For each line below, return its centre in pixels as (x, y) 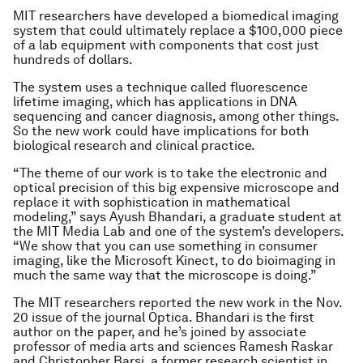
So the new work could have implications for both (161, 131)
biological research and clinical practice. (134, 145)
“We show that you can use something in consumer (165, 246)
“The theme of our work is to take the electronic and (170, 173)
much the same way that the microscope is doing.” (165, 275)
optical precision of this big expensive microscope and (176, 188)
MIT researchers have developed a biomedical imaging (176, 16)
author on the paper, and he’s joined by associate (160, 332)
